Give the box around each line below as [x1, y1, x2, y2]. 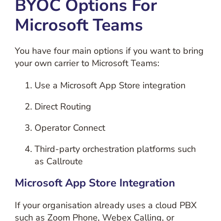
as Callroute [34, 155, 83, 167]
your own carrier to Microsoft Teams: [14, 57, 159, 69]
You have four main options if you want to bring [14, 45, 204, 57]
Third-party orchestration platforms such [34, 143, 196, 155]
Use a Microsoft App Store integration [34, 79, 185, 91]
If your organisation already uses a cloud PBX [14, 199, 197, 211]
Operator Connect [34, 122, 105, 134]
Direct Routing [34, 101, 91, 112]
